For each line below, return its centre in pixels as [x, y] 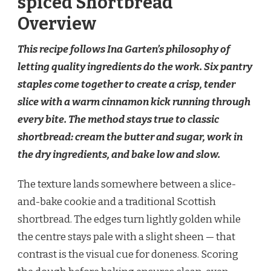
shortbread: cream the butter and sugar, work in [130, 137]
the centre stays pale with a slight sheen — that [126, 237]
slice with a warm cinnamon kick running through [134, 102]
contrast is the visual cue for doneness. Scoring [128, 255]
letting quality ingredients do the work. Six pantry [135, 67]
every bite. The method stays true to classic [118, 120]
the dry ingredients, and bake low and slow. [119, 155]
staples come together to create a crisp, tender [126, 85]
